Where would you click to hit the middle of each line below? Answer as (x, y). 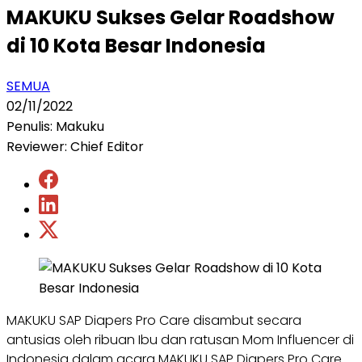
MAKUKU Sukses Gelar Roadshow (170, 17)
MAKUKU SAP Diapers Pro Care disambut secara (154, 320)
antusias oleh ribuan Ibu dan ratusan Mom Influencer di (180, 339)
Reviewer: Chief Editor (75, 146)
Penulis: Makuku (55, 126)
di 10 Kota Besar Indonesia (136, 45)
